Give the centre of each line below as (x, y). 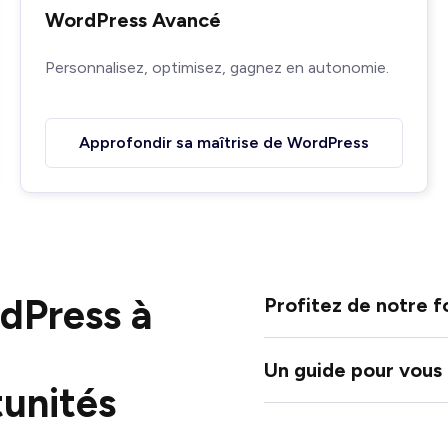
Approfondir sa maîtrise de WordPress (224, 142)
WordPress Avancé (133, 19)
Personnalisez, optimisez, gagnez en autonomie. (217, 67)
